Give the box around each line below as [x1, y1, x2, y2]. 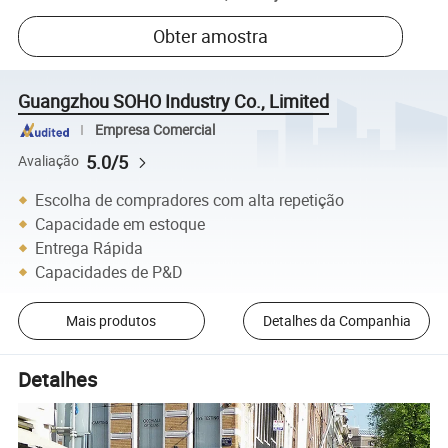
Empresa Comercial [94, 120, 215, 139]
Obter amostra [153, 24, 269, 49]
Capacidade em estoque [35, 212, 206, 235]
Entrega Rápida [35, 236, 144, 259]
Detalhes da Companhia [262, 311, 411, 331]
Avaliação [18, 152, 80, 171]
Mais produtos [66, 311, 157, 331]
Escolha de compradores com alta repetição [35, 188, 345, 211]
